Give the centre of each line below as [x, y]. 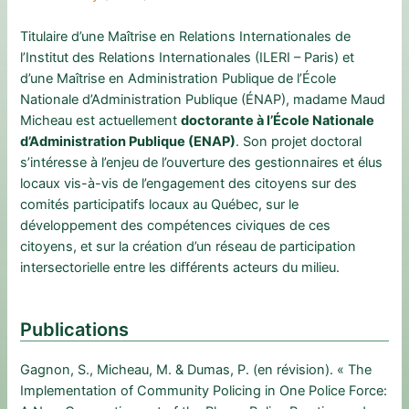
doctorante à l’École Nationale [278, 121]
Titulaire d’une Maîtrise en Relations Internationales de [186, 37]
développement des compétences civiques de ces [176, 226]
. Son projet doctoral [299, 142]
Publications [75, 329]
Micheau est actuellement [101, 121]
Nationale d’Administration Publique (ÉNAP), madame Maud [203, 100]
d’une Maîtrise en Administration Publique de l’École [178, 79]
